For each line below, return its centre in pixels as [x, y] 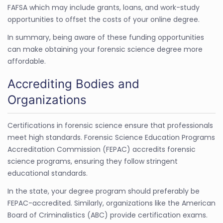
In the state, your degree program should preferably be [104, 191]
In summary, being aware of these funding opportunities [106, 37]
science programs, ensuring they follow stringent [93, 161]
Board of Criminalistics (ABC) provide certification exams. [108, 215]
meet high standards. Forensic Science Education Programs [111, 137]
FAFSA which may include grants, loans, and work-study [104, 7]
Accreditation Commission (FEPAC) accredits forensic [102, 149]
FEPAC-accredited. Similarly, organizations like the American [111, 203]
